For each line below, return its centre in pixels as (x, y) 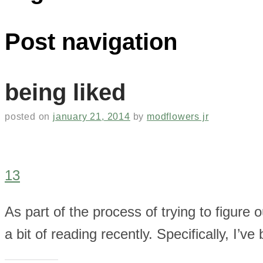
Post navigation (91, 41)
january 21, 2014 (92, 116)
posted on (29, 116)
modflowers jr (178, 116)
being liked (65, 92)
